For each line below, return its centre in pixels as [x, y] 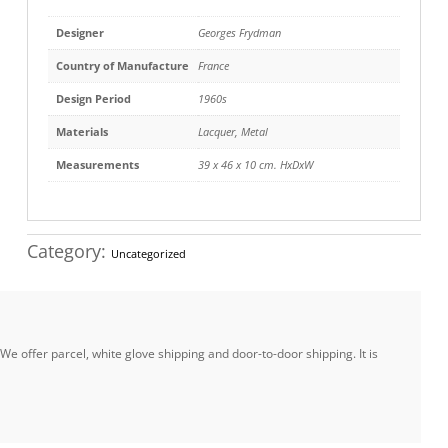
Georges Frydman [239, 32]
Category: [68, 251]
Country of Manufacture [122, 65]
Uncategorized [148, 254]
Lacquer [216, 131]
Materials [81, 131]
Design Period [93, 98]
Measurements [97, 164]
